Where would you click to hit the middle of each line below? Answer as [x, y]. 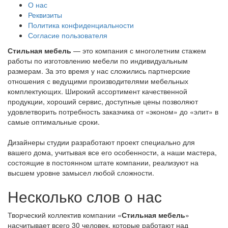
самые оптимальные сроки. [54, 121]
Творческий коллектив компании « [65, 215]
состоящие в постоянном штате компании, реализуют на [103, 162]
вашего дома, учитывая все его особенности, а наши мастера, [112, 152]
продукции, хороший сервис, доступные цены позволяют [103, 101]
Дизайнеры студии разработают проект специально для [101, 142]
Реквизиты [45, 15]
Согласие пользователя [68, 35]
